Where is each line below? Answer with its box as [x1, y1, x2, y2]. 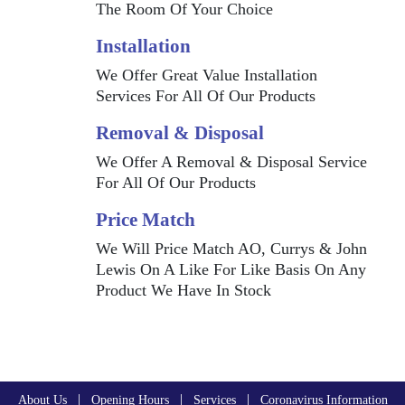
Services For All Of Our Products [95, 87, 316, 106]
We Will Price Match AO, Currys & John [95, 240, 367, 259]
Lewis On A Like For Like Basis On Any [95, 260, 366, 279]
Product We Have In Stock [95, 281, 271, 300]
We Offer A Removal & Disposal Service [95, 153, 367, 172]
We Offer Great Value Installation [95, 66, 317, 85]
